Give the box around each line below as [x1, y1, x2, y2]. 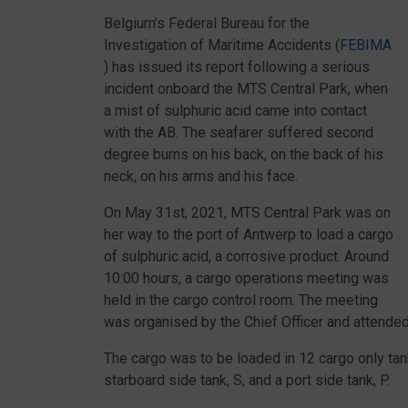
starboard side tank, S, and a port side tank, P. [104, 372, 390, 389]
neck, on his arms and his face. [104, 168, 298, 185]
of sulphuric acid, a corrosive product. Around [104, 248, 389, 265]
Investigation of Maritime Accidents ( [104, 36, 340, 54]
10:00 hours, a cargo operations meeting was [104, 270, 389, 287]
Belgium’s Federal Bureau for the [104, 15, 310, 32]
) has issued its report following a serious [104, 58, 370, 76]
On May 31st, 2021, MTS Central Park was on [104, 204, 391, 221]
